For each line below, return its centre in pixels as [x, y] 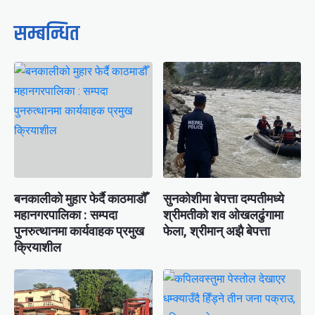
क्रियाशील [38, 247]
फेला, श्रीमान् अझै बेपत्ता [216, 231]
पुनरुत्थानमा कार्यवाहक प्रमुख [79, 231]
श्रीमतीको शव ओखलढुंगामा [223, 215]
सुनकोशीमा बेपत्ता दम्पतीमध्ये [223, 199]
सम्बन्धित [47, 34]
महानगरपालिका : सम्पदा [66, 215]
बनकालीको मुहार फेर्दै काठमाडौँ [80, 199]
